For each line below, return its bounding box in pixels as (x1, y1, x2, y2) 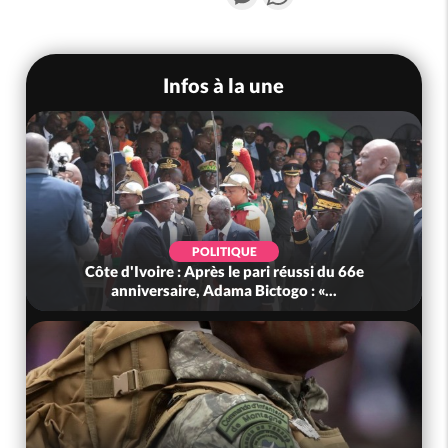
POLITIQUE (191, 244, 257, 260)
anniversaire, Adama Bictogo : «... (111, 281, 338, 300)
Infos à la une (163, 72, 285, 97)
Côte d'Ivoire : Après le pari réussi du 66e (84, 262, 364, 281)
